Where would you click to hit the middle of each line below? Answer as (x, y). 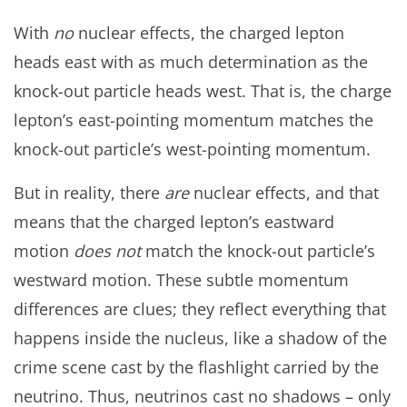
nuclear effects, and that (286, 193)
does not (107, 251)
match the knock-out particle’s (258, 251)
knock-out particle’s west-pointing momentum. (192, 149)
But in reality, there (89, 193)
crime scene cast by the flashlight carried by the (196, 367)
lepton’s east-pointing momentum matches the (194, 120)
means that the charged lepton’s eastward (174, 222)
